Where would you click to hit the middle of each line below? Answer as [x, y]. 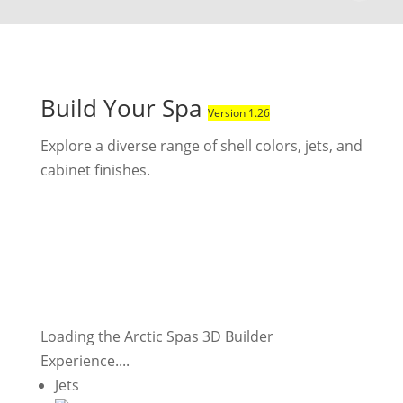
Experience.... [85, 361]
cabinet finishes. [95, 170]
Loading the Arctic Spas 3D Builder [157, 336]
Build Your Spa [124, 108]
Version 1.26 [238, 113]
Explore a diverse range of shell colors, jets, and [201, 146]
